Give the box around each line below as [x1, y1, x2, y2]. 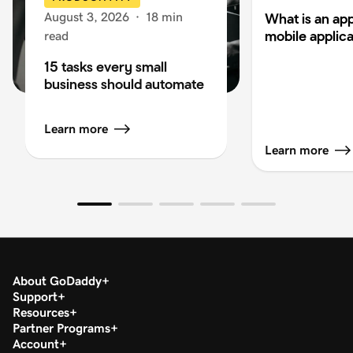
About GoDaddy [13, 273, 102, 288]
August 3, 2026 [44, 9, 129, 24]
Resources [13, 305, 69, 319]
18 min [146, 9, 183, 24]
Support [13, 289, 58, 303]
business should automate [44, 75, 204, 92]
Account [13, 336, 59, 351]
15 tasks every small [44, 58, 167, 75]
